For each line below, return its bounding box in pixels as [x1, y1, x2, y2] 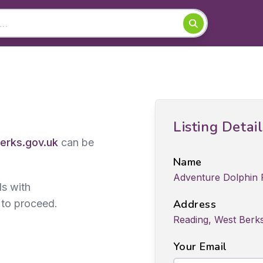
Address [173, 197, 217, 211]
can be [58, 136, 94, 149]
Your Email [173, 240, 227, 254]
